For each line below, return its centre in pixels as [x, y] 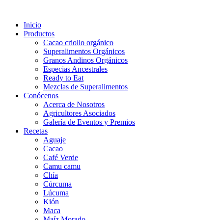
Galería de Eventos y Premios [89, 122]
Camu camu [62, 166]
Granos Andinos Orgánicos [85, 60]
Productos [39, 34]
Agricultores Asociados [79, 113]
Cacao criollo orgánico [78, 42]
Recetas [36, 131]
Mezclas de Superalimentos [85, 87]
